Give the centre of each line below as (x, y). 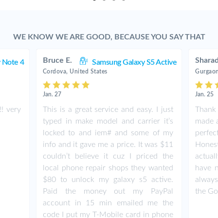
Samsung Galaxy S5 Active (135, 62)
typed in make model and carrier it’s (108, 121)
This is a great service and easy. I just (108, 109)
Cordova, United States (75, 72)
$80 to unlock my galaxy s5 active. (108, 180)
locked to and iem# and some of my (108, 133)
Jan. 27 (52, 94)
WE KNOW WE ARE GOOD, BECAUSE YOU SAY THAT (109, 37)
